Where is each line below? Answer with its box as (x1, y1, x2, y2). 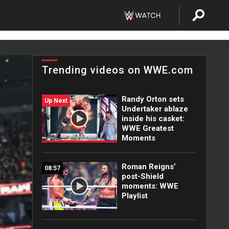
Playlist (121, 191, 148, 200)
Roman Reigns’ (121, 162, 176, 171)
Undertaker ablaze (121, 104, 188, 113)
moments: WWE (121, 181, 178, 191)
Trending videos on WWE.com (42, 64, 193, 76)
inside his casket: (121, 114, 185, 123)
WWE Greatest (121, 124, 174, 133)
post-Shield (121, 172, 164, 181)
